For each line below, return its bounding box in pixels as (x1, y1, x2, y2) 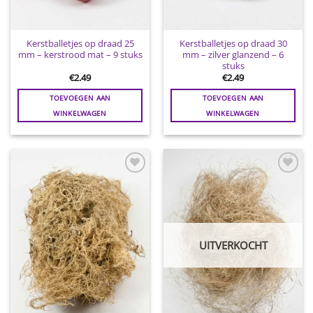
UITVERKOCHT (198, 238, 268, 253)
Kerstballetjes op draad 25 (26, 36, 134, 50)
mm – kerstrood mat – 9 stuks (17, 48, 143, 61)
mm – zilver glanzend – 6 (182, 48, 284, 61)
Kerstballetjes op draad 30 (179, 36, 287, 50)
